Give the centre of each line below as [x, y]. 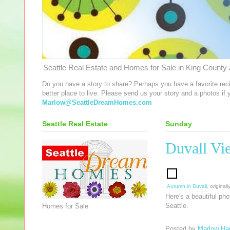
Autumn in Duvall [187, 186]
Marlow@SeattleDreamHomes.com [97, 103]
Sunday [179, 123]
